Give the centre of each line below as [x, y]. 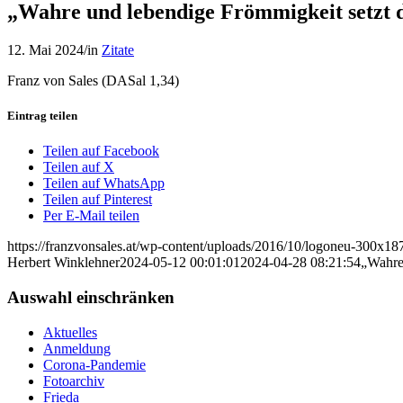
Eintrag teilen [42, 115]
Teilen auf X [79, 167]
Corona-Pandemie [94, 364]
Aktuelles [70, 332]
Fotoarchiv [74, 381]
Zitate [118, 49]
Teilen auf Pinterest [98, 200]
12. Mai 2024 [45, 49]
